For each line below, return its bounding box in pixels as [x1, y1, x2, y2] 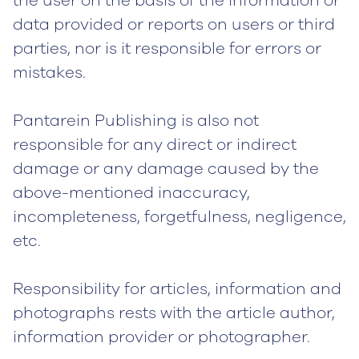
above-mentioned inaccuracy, [13, 182, 250, 204]
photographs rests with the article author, [13, 302, 335, 324]
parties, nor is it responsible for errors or [13, 38, 321, 59]
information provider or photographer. [13, 326, 310, 348]
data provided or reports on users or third [13, 14, 335, 35]
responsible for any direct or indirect [13, 134, 296, 155]
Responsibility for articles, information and [13, 278, 341, 300]
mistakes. [13, 62, 86, 83]
